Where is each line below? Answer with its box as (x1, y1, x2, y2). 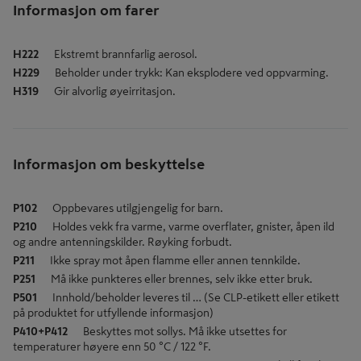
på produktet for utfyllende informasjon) (13, 307, 214, 318)
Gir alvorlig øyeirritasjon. (54, 85, 176, 97)
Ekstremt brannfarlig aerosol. (54, 48, 197, 60)
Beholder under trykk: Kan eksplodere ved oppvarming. (55, 67, 329, 78)
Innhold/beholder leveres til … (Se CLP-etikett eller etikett (52, 292, 339, 303)
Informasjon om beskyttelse (13, 157, 205, 172)
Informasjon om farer (13, 3, 160, 18)
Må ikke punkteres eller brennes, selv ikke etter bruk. (51, 273, 313, 284)
